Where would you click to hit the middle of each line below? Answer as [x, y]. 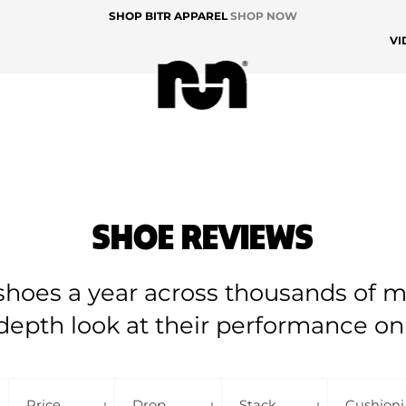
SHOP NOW [264, 16]
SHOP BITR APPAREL [169, 16]
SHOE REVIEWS [203, 235]
